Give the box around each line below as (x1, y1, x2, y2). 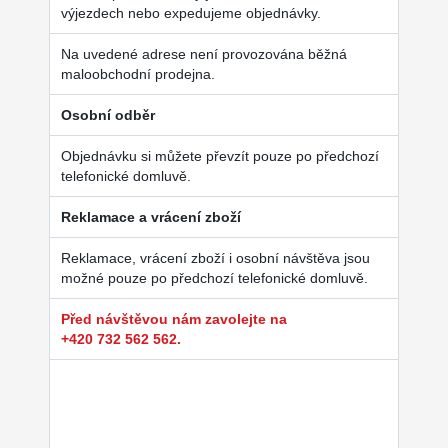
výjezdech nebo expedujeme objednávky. (60, 5, 321, 22)
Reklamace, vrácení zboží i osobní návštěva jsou (60, 250, 370, 267)
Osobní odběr (60, 107, 155, 124)
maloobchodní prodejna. (60, 66, 215, 83)
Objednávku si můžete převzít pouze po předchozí (60, 148, 379, 165)
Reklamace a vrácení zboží (60, 209, 241, 226)
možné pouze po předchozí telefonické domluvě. (60, 270, 368, 287)
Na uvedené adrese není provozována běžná (60, 46, 347, 63)
